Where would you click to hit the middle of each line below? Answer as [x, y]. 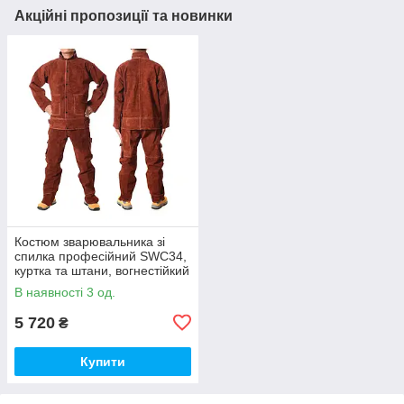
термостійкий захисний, [84, 285]
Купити [103, 361]
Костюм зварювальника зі [90, 241]
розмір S [40, 299]
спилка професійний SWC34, [101, 256]
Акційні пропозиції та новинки [124, 15]
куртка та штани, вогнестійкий [102, 270]
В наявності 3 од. [65, 292]
